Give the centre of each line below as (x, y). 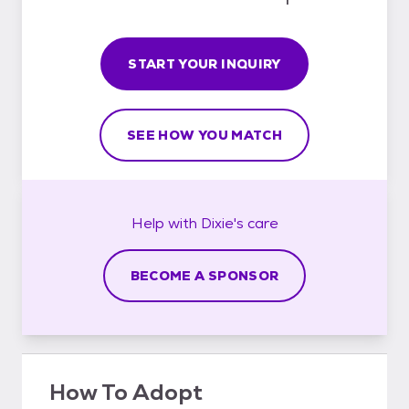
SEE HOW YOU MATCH (204, 135)
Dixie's (222, 223)
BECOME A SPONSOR (204, 275)
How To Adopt (126, 392)
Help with (166, 223)
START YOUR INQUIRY (204, 63)
